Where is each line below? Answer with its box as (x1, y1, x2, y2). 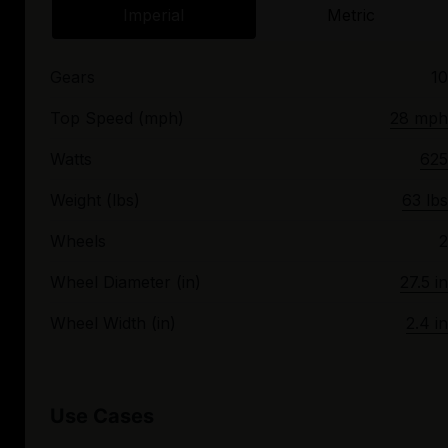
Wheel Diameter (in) (50, 272, 201, 293)
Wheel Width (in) (50, 313, 176, 334)
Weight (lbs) (50, 190, 140, 211)
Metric (326, 5, 375, 26)
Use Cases (50, 404, 154, 429)
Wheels (50, 231, 106, 252)
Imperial (123, 5, 185, 26)
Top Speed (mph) (50, 108, 184, 129)
